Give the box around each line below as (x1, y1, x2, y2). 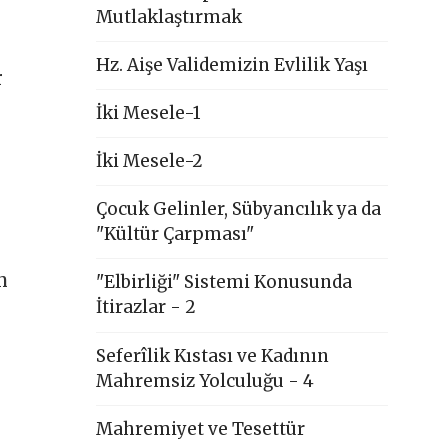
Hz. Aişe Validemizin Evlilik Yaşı (96, 54, 369, 77)
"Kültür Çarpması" (96, 223, 255, 246)
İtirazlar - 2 (96, 296, 197, 319)
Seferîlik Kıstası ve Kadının (96, 344, 330, 367)
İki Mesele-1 (96, 102, 202, 125)
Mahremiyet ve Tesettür (96, 417, 306, 440)
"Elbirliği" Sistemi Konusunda (96, 271, 353, 294)
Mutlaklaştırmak (96, 5, 243, 28)
